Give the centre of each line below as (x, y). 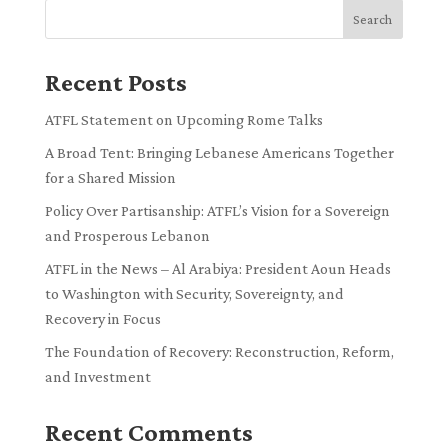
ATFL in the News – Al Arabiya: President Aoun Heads (217, 268)
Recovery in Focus (102, 318)
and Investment (97, 376)
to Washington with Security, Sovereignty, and (194, 293)
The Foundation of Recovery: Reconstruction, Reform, (219, 351)
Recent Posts (115, 82)
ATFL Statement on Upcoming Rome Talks (183, 119)
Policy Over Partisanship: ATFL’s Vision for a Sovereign (217, 210)
